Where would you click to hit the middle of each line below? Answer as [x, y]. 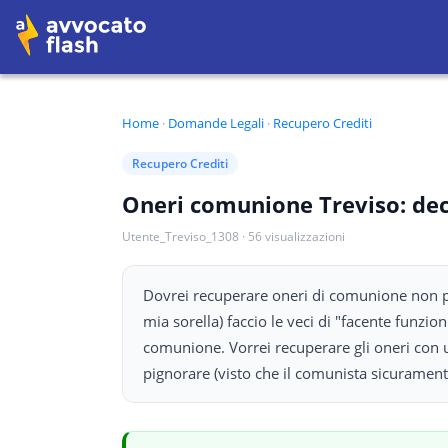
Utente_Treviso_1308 [180, 236]
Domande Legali [216, 123]
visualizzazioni [305, 236]
